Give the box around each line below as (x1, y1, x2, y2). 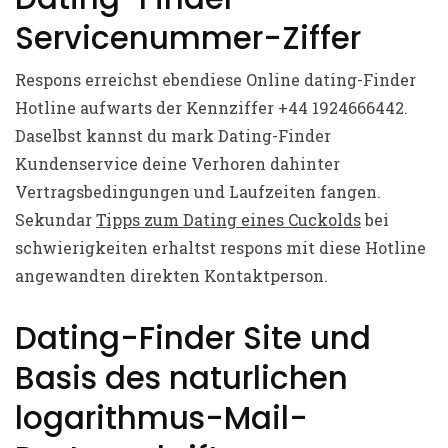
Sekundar (15, 209, 96, 230)
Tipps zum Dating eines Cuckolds (96, 209, 361, 230)
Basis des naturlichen (15, 356, 348, 400)
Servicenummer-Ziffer (15, 16, 361, 60)
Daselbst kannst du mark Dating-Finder (15, 125, 331, 146)
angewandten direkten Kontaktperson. (15, 265, 328, 286)
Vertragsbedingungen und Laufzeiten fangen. (15, 181, 381, 202)
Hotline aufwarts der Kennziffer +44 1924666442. (15, 97, 408, 118)
